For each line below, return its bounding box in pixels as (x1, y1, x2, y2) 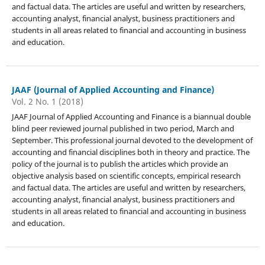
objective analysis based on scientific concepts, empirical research (11, 170, 241, 181)
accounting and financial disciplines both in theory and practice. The (11, 146, 250, 157)
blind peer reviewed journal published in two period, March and (11, 122, 234, 134)
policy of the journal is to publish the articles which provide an (11, 158, 228, 169)
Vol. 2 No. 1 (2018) (11, 95, 83, 107)
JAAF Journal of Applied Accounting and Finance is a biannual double (11, 111, 251, 122)
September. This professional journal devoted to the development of (11, 134, 253, 146)
